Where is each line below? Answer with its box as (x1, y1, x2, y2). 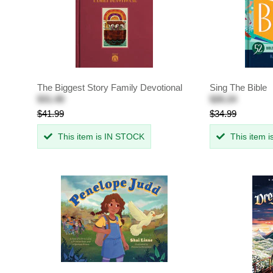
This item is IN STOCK (55, 132, 144, 142)
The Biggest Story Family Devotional (37, 82, 182, 93)
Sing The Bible (210, 82, 268, 93)
